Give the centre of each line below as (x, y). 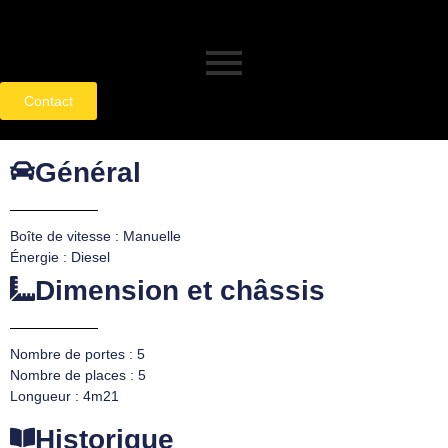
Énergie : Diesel (60, 257)
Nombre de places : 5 (78, 375)
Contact (48, 101)
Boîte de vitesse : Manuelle (95, 236)
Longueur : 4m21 (64, 396)
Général (88, 172)
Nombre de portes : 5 (77, 354)
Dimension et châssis (180, 290)
